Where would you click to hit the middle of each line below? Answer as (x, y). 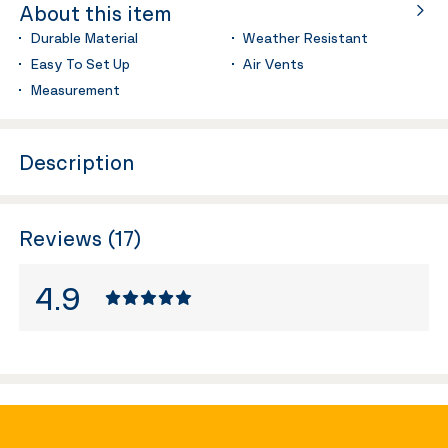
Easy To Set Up (79, 64)
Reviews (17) (81, 237)
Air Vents (273, 64)
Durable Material (83, 38)
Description (77, 161)
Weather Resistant (305, 38)
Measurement (74, 90)
